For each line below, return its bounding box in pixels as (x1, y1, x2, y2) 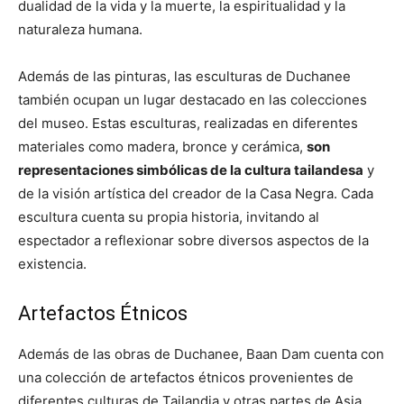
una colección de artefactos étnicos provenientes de (18, 369, 353, 387)
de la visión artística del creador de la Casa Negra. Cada (18, 185, 373, 203)
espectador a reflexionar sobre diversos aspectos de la (18, 232, 369, 250)
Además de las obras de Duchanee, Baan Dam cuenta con (18, 345, 384, 363)
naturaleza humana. (18, 21, 142, 39)
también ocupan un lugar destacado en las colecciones (18, 91, 367, 109)
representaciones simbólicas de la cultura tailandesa (18, 161, 363, 179)
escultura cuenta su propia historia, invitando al (18, 208, 319, 226)
